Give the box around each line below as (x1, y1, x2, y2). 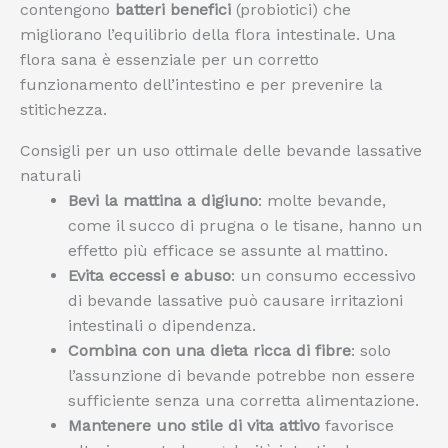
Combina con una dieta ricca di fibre (68, 341, 351, 360)
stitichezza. (20, 100, 107, 119)
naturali (20, 166, 81, 185)
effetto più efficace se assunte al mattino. (68, 241, 388, 260)
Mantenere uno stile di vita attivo (68, 416, 320, 435)
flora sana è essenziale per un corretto (20, 50, 319, 69)
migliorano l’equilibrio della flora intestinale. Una (20, 25, 396, 44)
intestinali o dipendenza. (68, 316, 256, 335)
